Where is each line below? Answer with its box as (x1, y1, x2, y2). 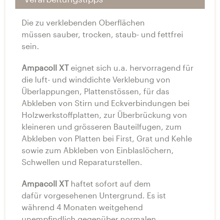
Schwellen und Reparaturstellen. (22, 157, 142, 166)
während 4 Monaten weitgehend (22, 202, 143, 212)
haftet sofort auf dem (69, 178, 151, 188)
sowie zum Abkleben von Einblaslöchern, (22, 145, 174, 155)
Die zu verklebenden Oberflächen (22, 17, 145, 27)
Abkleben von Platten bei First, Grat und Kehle (22, 133, 192, 143)
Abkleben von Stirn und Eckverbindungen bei (22, 98, 190, 108)
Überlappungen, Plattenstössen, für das (22, 86, 169, 96)
